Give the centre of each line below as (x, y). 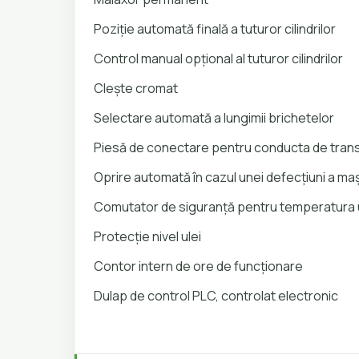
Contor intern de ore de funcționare (198, 266)
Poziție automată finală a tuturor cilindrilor (215, 29)
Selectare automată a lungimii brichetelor (214, 118)
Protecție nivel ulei (147, 236)
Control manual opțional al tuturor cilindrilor (218, 58)
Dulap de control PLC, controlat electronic (217, 296)
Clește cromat (136, 88)
